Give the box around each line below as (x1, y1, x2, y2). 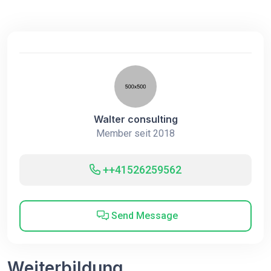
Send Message (108, 210, 178, 221)
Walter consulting (93, 113, 178, 125)
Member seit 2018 (96, 128, 175, 139)
